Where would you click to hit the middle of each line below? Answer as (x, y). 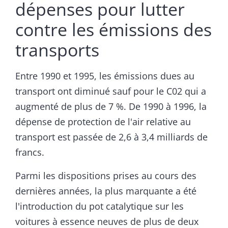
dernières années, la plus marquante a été (106, 191)
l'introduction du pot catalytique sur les (99, 206)
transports (57, 50)
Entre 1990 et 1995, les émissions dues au (105, 76)
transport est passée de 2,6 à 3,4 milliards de (111, 137)
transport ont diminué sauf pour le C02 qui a (111, 91)
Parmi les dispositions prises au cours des (106, 176)
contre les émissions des (113, 30)
